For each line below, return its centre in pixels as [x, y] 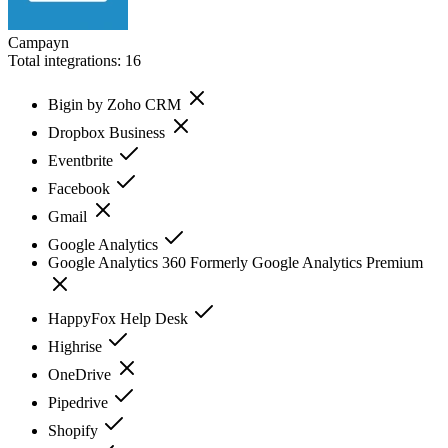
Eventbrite [82, 160]
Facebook [81, 188]
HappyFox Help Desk [120, 318]
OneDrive [81, 374]
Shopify [75, 430]
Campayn [38, 42]
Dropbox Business [108, 132]
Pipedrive [80, 402]
